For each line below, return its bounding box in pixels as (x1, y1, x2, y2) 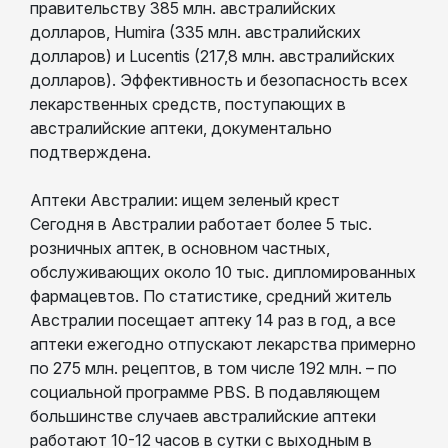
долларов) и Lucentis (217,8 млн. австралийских (30, 45, 395, 66)
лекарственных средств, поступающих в (30, 93, 346, 114)
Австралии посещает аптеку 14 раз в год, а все (30, 309, 396, 330)
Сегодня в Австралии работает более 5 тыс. (30, 213, 372, 234)
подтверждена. (30, 141, 151, 162)
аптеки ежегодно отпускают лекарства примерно (30, 333, 416, 354)
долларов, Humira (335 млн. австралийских (30, 21, 361, 42)
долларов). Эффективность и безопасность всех (30, 69, 408, 90)
